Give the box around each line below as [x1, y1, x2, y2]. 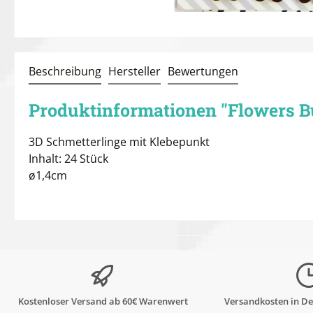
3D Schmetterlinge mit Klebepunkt [29, 134, 210, 150]
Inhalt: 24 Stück [29, 151, 108, 166]
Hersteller [108, 64, 161, 79]
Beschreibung [29, 64, 101, 79]
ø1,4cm [29, 168, 67, 183]
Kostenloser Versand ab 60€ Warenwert [17, 294, 188, 307]
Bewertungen [168, 64, 238, 79]
